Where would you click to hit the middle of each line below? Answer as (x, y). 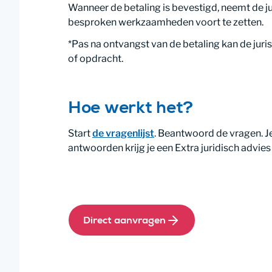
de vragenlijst (123, 133)
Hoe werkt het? (131, 109)
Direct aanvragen (124, 221)
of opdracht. (96, 59)
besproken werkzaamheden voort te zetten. (166, 22)
